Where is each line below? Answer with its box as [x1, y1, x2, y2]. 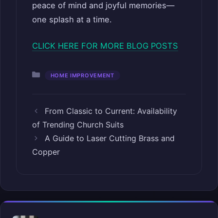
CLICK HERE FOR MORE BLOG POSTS [32, 40, 178, 51]
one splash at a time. [32, 15, 112, 25]
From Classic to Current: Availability [44, 106, 177, 116]
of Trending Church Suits [32, 119, 124, 129]
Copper [32, 146, 60, 157]
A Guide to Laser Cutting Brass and [44, 133, 175, 143]
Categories [44, 69, 85, 79]
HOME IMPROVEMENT [50, 72, 114, 79]
